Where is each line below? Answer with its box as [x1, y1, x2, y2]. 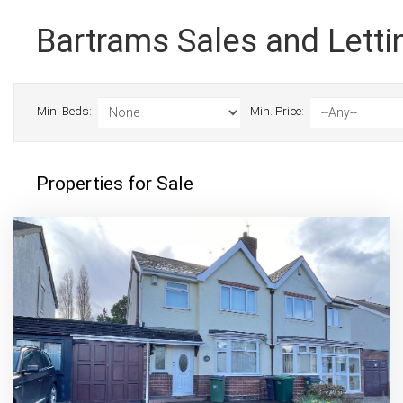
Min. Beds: [37, 104, 92, 118]
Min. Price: [250, 104, 304, 118]
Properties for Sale [36, 173, 193, 194]
